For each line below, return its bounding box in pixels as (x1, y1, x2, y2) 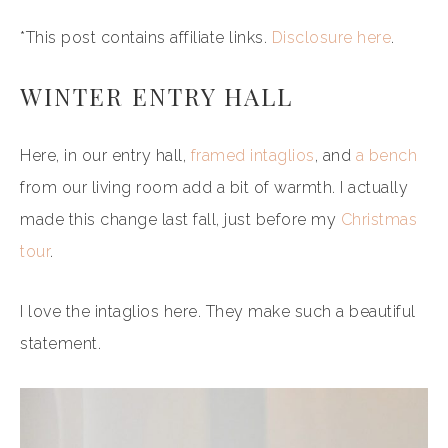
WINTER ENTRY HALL (20, 80, 293, 112)
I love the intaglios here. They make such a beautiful (20, 302, 416, 321)
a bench (355, 146, 417, 165)
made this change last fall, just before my (20, 210, 341, 229)
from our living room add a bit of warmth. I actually (20, 178, 408, 197)
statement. (20, 334, 101, 353)
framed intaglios (190, 146, 315, 165)
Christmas (340, 210, 417, 229)
